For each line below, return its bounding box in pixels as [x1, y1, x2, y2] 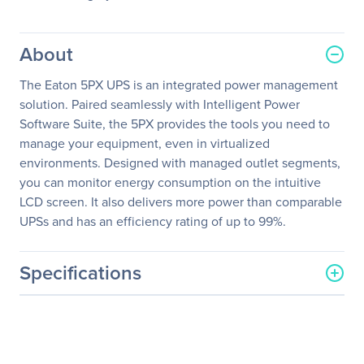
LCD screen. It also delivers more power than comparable [19, 193, 342, 211]
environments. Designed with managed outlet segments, [19, 154, 340, 172]
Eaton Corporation [190, 327, 295, 345]
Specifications [19, 258, 141, 287]
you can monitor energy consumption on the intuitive [19, 173, 321, 192]
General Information [19, 292, 162, 315]
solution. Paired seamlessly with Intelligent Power [19, 95, 300, 114]
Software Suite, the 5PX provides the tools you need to [19, 115, 330, 133]
